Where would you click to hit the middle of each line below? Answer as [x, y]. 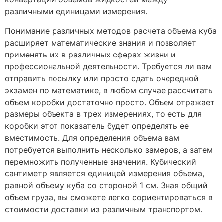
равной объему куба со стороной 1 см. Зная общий [106, 185]
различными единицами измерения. [76, 12]
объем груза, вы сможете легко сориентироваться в [109, 197]
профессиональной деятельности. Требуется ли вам [108, 66]
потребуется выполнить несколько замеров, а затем [109, 149]
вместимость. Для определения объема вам [92, 138]
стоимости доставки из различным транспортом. [104, 209]
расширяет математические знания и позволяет [101, 42]
